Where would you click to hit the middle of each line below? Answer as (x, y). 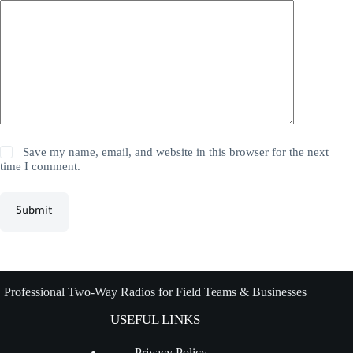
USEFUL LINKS (156, 320)
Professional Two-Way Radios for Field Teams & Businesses (156, 292)
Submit (34, 211)
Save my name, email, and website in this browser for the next (176, 152)
